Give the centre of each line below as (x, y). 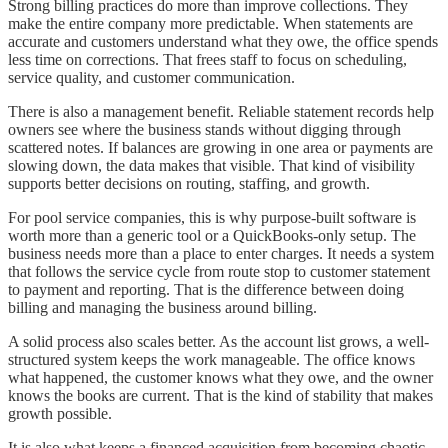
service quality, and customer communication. (151, 77)
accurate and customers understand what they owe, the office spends (223, 41)
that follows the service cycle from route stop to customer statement (219, 271)
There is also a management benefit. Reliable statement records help (221, 111)
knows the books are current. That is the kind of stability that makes (220, 395)
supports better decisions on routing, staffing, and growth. (189, 183)
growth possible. (60, 413)
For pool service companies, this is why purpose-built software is (212, 217)
